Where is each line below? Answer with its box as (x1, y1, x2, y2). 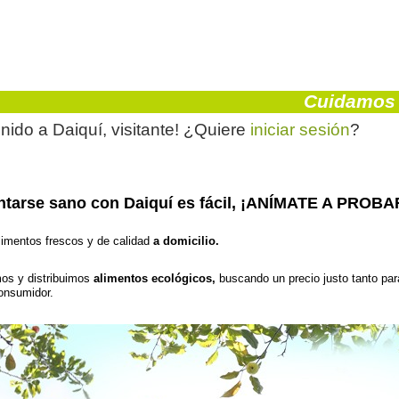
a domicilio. (153, 233, 224, 248)
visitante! (110, 120, 179, 140)
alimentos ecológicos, (90, 272, 216, 286)
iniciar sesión (249, 120, 350, 140)
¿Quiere (178, 120, 250, 140)
